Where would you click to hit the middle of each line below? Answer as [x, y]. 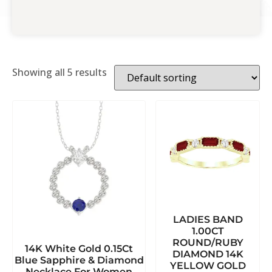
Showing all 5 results [59, 73]
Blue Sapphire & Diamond [79, 260]
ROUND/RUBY [208, 243]
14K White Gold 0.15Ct [79, 249]
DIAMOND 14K [208, 254]
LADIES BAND [208, 220]
